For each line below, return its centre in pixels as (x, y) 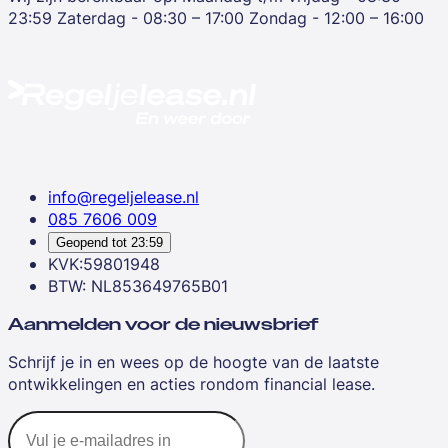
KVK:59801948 (104, 263)
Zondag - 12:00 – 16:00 (336, 17)
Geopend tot (91, 242)
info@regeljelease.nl (123, 196)
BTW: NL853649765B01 (138, 285)
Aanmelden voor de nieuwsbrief (163, 324)
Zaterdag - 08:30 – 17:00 (150, 17)
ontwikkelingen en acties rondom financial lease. (191, 383)
